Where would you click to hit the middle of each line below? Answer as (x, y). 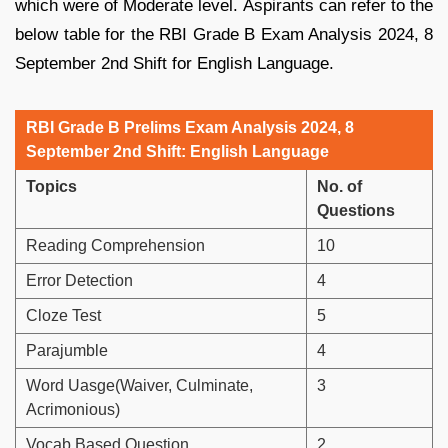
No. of (339, 187)
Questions (356, 211)
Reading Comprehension (115, 246)
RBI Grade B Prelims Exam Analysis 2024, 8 (190, 128)
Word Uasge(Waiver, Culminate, (139, 386)
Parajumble (67, 351)
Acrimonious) (73, 410)
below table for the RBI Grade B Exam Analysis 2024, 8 (224, 35)
